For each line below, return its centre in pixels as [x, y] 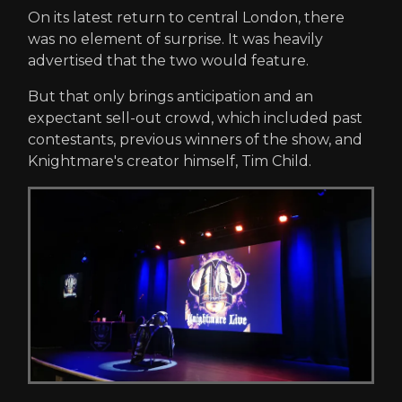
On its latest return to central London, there [186, 18]
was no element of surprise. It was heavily [175, 39]
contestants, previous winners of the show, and [195, 140]
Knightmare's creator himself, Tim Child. [170, 162]
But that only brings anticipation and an [170, 97]
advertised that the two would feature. [168, 61]
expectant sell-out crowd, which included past [195, 118]
